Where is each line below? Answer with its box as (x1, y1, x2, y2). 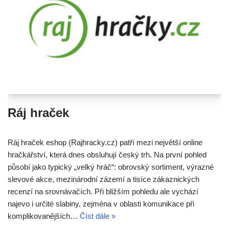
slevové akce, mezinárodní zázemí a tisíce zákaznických (8, 174, 199, 184)
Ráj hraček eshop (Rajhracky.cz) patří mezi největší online (8, 138, 202, 147)
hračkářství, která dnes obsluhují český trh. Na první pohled (8, 150, 207, 159)
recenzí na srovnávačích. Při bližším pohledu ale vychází (8, 187, 198, 196)
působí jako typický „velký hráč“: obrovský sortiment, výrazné (8, 162, 214, 171)
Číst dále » (80, 211, 116, 220)
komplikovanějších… (8, 211, 80, 220)
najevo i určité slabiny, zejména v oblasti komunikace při (8, 199, 194, 208)
